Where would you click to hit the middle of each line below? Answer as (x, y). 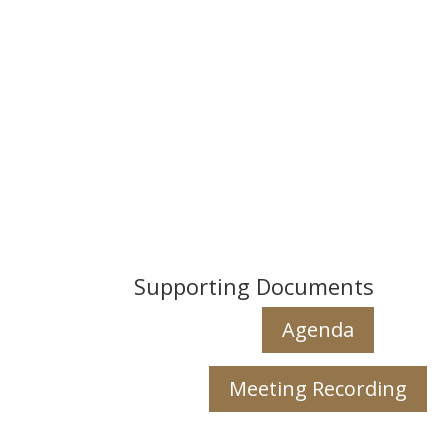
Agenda (317, 330)
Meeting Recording (317, 389)
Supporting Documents (254, 286)
